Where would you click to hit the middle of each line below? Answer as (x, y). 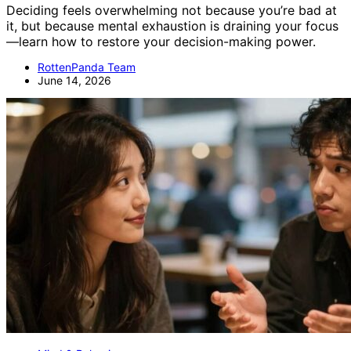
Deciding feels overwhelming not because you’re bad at (172, 10)
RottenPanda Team (87, 67)
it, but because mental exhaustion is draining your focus (172, 25)
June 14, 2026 (74, 80)
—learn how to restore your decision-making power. (161, 41)
